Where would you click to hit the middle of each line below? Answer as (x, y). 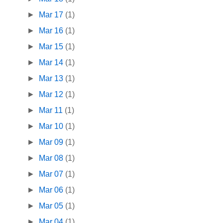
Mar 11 (52, 111)
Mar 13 (52, 79)
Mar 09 (52, 142)
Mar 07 (52, 174)
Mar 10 (52, 126)
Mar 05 (52, 206)
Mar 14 (52, 63)
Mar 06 (52, 190)
